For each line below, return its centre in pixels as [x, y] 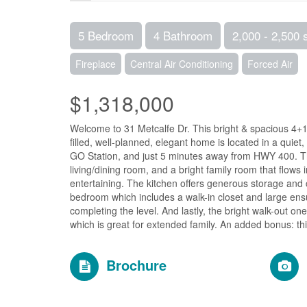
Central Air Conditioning [182, 64]
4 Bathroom [183, 35]
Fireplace [96, 64]
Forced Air [270, 64]
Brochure [136, 265]
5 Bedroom [106, 35]
